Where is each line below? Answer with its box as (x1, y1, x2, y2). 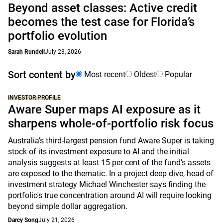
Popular (163, 70, 192, 79)
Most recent (82, 70, 125, 79)
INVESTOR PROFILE (8, 94, 61, 101)
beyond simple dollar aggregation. (8, 202, 127, 211)
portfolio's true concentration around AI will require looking (8, 191, 212, 200)
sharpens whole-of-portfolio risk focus (8, 116, 214, 130)
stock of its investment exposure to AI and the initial (8, 147, 189, 156)
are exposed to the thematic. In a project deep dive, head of (8, 169, 214, 178)
